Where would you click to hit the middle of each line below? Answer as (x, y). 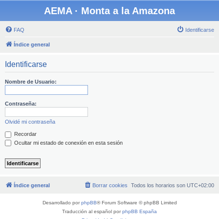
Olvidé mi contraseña (30, 122)
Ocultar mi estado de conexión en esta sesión (68, 142)
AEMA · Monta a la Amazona (109, 11)
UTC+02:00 (200, 186)
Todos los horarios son (159, 186)
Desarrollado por (62, 203)
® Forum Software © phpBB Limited (137, 203)
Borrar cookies (110, 186)
